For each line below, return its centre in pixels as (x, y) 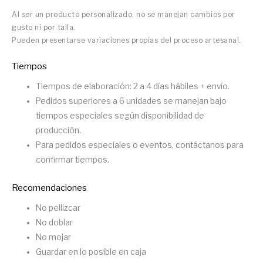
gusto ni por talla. (44, 28)
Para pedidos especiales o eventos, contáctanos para (140, 145)
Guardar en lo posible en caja (91, 252)
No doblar (55, 222)
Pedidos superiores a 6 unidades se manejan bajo (131, 101)
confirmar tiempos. (73, 160)
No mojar (54, 237)
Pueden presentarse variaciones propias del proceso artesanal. (127, 41)
